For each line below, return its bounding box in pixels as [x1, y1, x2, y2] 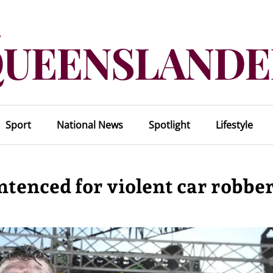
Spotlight [148, 118, 190, 132]
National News [56, 118, 123, 132]
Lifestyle [215, 118, 253, 132]
